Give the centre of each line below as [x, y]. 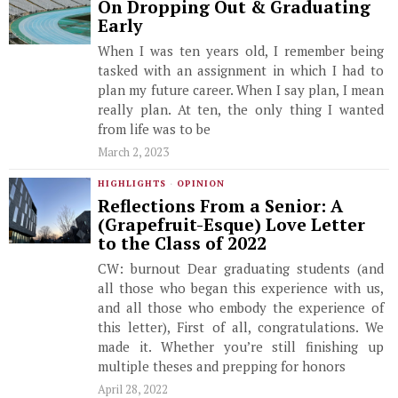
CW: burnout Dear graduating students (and [241, 268]
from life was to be [154, 129]
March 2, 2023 [133, 152]
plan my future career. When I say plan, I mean [241, 90]
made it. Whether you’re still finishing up [241, 346]
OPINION [201, 183]
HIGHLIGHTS [132, 183]
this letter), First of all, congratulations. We [241, 327]
